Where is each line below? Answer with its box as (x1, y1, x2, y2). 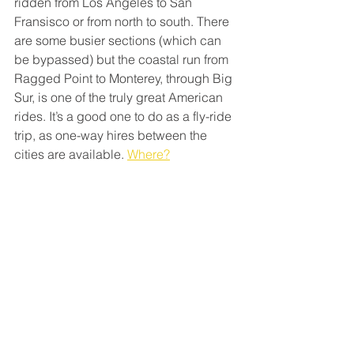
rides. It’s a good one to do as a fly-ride (14, 107, 235, 124)
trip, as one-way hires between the (14, 126, 210, 143)
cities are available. (14, 145, 127, 162)
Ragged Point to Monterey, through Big (14, 70, 235, 86)
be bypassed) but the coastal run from (14, 51, 232, 67)
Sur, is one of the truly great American (14, 88, 226, 105)
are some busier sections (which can (14, 32, 224, 48)
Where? (127, 145, 170, 162)
